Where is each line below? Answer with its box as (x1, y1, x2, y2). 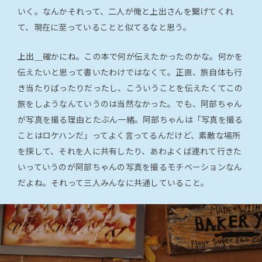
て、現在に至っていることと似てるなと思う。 (18, 21, 191, 33)
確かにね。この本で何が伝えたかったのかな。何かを (42, 50, 243, 63)
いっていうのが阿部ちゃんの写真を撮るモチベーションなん (18, 161, 243, 173)
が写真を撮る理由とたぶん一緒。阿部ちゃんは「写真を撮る (18, 113, 243, 126)
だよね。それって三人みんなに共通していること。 (18, 177, 209, 189)
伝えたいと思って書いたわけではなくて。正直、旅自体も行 (18, 66, 243, 78)
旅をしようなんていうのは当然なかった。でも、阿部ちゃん (18, 98, 243, 110)
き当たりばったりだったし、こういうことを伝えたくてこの (18, 82, 243, 94)
